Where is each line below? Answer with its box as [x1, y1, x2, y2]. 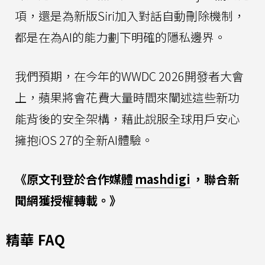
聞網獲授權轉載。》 [15, 191, 121, 209]
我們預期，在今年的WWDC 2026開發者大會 [15, 67, 244, 85]
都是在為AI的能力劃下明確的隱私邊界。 [15, 28, 226, 46]
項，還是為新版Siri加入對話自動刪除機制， [15, 7, 245, 24]
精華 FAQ [6, 229, 66, 250]
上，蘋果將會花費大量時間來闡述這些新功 [15, 88, 240, 106]
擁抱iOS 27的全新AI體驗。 [15, 131, 153, 148]
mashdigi [135, 170, 190, 188]
